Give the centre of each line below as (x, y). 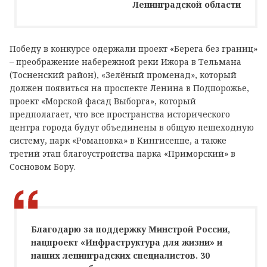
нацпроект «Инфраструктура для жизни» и (127, 242)
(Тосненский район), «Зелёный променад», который (123, 74)
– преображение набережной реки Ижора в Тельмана (125, 61)
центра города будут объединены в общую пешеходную (132, 127)
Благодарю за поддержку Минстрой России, (131, 229)
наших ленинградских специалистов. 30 (120, 255)
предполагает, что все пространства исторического (120, 114)
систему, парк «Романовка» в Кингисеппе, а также (118, 140)
